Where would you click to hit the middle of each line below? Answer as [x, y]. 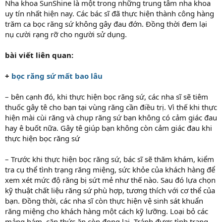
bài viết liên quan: [39, 55]
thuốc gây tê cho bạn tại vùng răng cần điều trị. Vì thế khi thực [111, 107]
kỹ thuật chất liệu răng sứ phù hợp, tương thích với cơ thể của [110, 190]
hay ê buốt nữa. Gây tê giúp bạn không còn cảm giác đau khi [109, 128]
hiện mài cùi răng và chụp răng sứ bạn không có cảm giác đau [111, 117]
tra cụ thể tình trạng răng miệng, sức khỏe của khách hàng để [110, 169]
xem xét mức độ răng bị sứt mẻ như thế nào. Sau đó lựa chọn [110, 180]
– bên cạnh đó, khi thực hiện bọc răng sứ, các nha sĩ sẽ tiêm [107, 96]
